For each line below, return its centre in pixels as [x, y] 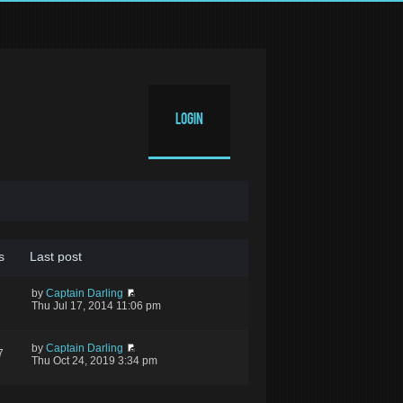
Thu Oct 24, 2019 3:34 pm [94, 361]
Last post [55, 256]
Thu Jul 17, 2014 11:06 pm [96, 306]
